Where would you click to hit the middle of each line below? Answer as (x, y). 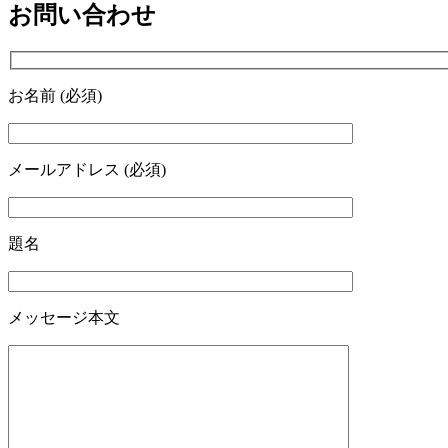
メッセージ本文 (64, 318)
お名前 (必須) (55, 96)
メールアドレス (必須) (87, 170)
